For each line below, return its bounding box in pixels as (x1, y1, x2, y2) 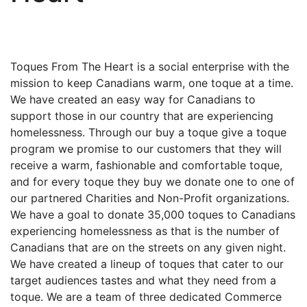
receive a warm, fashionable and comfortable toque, (10, 158, 282, 173)
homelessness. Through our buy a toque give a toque (10, 125, 286, 140)
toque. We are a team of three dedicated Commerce (10, 290, 282, 304)
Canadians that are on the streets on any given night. (10, 241, 286, 255)
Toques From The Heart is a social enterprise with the (10, 60, 289, 74)
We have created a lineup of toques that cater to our (10, 257, 284, 271)
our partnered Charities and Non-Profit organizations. (10, 191, 289, 206)
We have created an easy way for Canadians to (10, 93, 256, 107)
